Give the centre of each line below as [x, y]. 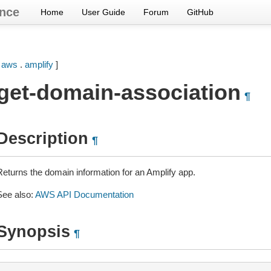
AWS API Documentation [84, 194]
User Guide [103, 12]
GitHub [200, 12]
